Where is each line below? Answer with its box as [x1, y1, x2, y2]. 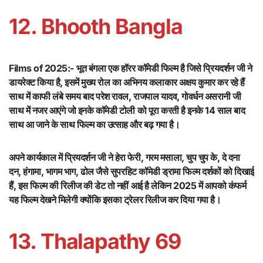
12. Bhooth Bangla [9, 14, 183, 40]
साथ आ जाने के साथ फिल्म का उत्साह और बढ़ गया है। [9, 119, 180, 131]
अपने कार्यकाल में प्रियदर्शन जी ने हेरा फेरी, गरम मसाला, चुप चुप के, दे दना [9, 151, 240, 164]
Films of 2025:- [9, 62, 74, 75]
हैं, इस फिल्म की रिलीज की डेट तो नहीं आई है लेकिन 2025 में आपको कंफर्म [9, 180, 247, 192]
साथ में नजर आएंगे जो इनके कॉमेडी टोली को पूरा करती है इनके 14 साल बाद [9, 104, 245, 117]
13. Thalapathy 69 [9, 228, 181, 255]
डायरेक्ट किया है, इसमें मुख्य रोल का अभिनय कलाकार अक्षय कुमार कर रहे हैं [9, 76, 245, 89]
